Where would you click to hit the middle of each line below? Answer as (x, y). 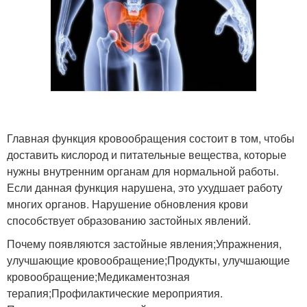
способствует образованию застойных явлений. (129, 220)
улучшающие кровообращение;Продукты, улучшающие (148, 260)
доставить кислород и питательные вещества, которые (147, 154)
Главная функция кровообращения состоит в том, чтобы (151, 138)
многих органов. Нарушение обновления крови (127, 204)
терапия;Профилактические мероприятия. (115, 293)
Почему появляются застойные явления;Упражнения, (144, 243)
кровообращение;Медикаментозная (98, 276)
